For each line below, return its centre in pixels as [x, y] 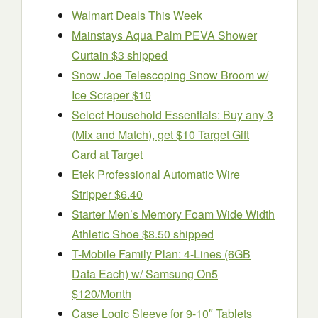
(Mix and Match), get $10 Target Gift [160, 135]
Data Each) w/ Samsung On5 [145, 274]
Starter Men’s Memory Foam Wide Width [173, 214]
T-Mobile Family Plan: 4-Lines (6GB [161, 254]
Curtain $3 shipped [120, 55]
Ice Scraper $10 [111, 95]
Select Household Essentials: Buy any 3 [172, 115]
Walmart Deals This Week [137, 16]
